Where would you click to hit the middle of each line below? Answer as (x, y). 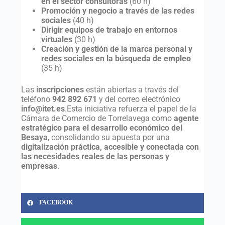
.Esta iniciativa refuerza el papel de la (130, 108)
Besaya (34, 137)
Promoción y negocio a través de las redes (118, 11)
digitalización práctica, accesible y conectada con (110, 147)
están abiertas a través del (131, 89)
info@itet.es (43, 108)
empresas (39, 166)
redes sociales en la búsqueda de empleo (116, 58)
